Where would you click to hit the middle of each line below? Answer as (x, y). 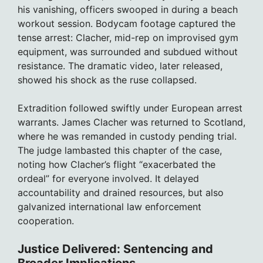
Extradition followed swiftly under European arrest (130, 108)
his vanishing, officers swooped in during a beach (128, 10)
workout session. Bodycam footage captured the (127, 24)
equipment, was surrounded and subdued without (128, 52)
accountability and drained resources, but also (121, 193)
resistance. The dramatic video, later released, (120, 66)
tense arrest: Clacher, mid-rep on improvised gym (128, 38)
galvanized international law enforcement (109, 207)
